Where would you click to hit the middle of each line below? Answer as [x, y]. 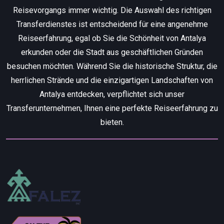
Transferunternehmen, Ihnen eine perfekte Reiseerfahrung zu [112, 108]
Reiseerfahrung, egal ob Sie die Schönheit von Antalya [112, 38]
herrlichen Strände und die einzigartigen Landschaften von [112, 80]
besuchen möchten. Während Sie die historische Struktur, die [112, 66]
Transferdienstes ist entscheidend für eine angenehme [112, 24]
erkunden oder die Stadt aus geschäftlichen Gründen [112, 52]
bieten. [112, 122]
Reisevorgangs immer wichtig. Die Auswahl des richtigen [112, 10]
